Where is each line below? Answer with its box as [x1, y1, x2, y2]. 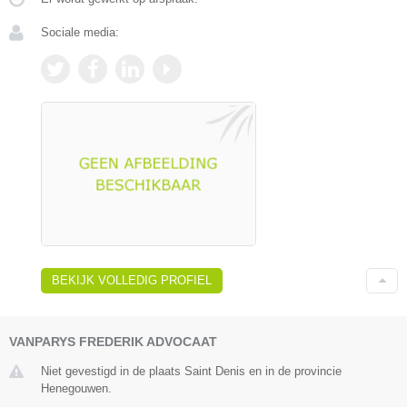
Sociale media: [41, 25, 119, 40]
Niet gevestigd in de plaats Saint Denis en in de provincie [41, 364, 342, 379]
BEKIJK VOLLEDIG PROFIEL [52, 273, 212, 288]
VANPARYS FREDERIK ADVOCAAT [9, 334, 217, 350]
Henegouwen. [41, 382, 112, 396]
